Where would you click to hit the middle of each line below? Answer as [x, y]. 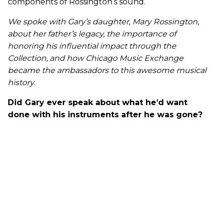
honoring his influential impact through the [92, 46]
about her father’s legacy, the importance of [92, 34]
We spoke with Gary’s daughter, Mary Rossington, [103, 21]
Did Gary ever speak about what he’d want [98, 102]
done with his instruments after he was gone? [105, 114]
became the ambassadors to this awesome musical [107, 70]
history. [21, 82]
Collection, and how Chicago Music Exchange [96, 58]
